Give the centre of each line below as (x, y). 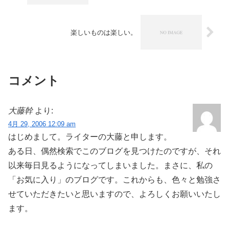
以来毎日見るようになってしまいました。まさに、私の (110, 165)
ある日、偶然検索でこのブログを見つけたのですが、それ (114, 151)
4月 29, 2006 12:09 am (42, 124)
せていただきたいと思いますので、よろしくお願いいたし (114, 194)
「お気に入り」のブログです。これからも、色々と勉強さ (114, 179)
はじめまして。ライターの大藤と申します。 (90, 136)
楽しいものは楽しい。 (104, 32)
